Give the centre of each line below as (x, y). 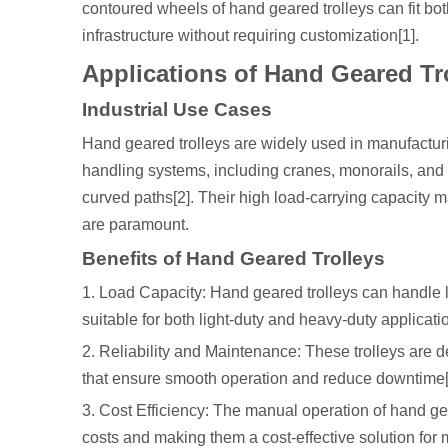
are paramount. (135, 224)
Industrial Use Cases (177, 109)
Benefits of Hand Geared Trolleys (233, 258)
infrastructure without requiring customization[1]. (250, 35)
